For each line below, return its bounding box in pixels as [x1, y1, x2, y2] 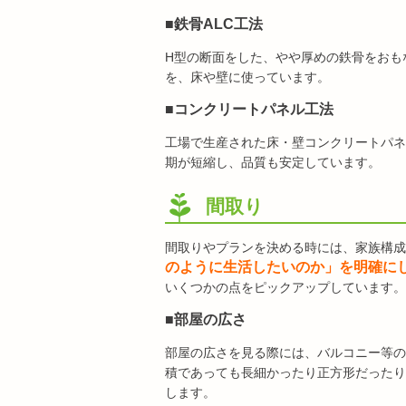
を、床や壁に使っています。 [165, 70, 330, 84]
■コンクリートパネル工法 [165, 101, 333, 117]
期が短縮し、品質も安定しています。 [165, 155, 381, 169]
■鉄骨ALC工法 [165, 16, 263, 32]
